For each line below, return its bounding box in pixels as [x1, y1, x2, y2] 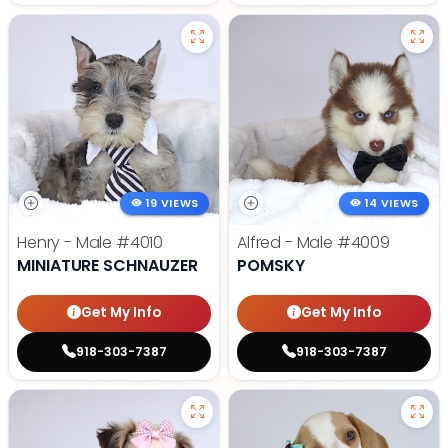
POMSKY [237, 253, 305, 277]
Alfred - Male [237, 230, 337, 254]
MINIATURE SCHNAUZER [17, 253, 198, 277]
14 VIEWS [365, 195, 419, 211]
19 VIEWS [146, 195, 199, 211]
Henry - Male [17, 230, 116, 254]
